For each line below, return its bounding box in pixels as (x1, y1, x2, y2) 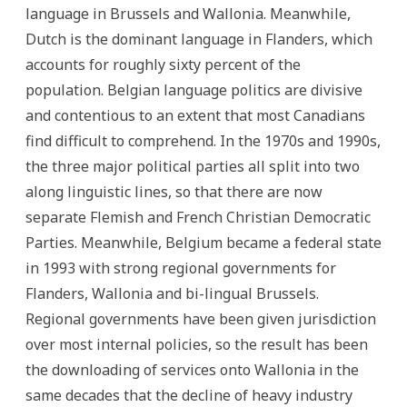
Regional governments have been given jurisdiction (25, 309, 376, 329)
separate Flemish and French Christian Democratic (25, 207, 371, 227)
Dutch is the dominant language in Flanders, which (25, 29, 372, 49)
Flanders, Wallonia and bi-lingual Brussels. (25, 283, 319, 303)
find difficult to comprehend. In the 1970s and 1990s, (25, 131, 381, 151)
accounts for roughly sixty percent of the (25, 55, 301, 74)
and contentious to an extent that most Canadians (25, 105, 365, 125)
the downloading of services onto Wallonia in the (25, 360, 359, 380)
